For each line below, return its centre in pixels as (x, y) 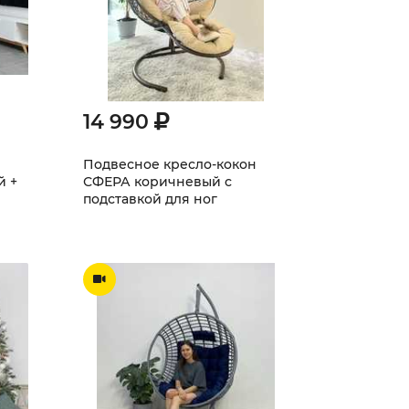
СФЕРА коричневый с (157, 182)
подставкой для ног (150, 199)
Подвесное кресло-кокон (170, 164)
